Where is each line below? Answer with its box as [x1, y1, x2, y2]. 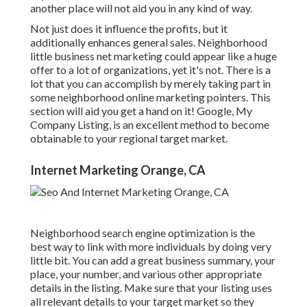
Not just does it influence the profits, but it [30, 22, 228, 36]
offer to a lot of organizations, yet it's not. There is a [30, 63, 271, 77]
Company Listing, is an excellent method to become [30, 118, 269, 132]
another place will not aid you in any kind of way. [30, 1, 252, 15]
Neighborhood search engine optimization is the [30, 226, 255, 240]
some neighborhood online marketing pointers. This [30, 90, 271, 104]
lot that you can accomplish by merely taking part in [30, 77, 271, 90]
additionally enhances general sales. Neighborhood [30, 36, 267, 49]
